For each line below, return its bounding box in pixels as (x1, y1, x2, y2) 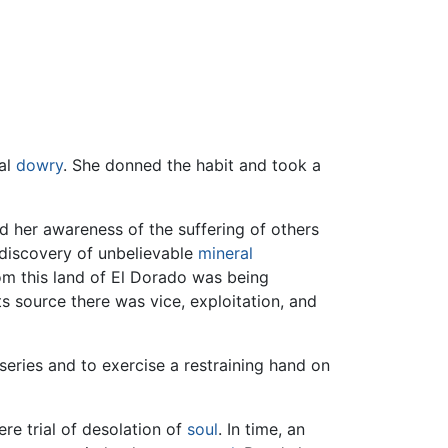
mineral (198, 243, 253, 264)
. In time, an (218, 419, 305, 440)
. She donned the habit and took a (63, 155, 321, 176)
